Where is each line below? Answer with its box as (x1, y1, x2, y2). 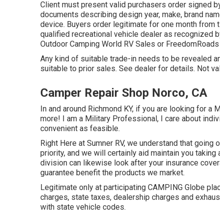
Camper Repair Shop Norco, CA (40, 86, 207, 100)
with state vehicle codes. (40, 202, 126, 212)
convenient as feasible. (40, 124, 120, 134)
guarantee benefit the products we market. (40, 168, 185, 178)
